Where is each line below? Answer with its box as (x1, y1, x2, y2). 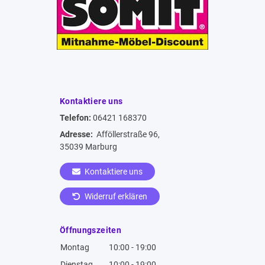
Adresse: (60, 130, 95, 140)
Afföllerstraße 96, (95, 130, 160, 140)
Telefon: (60, 113, 93, 123)
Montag (60, 242, 89, 252)
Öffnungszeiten (60, 225, 121, 235)
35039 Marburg (60, 142, 117, 152)
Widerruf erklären (82, 192, 147, 202)
